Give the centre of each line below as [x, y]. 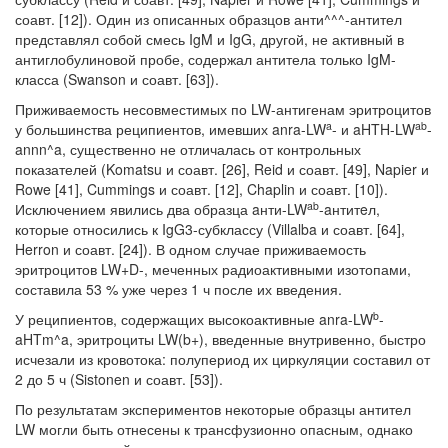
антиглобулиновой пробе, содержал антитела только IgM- [205, 59]
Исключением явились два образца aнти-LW [161, 209]
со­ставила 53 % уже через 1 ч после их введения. [178, 289]
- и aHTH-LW [373, 129]
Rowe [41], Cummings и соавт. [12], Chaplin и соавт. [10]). [201, 189]
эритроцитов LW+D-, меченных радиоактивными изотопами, [213, 269]
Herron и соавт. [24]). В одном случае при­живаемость [190, 249]
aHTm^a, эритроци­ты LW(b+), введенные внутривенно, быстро [220, 339]
